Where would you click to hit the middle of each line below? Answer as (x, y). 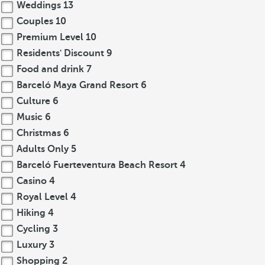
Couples (35, 21)
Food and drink (50, 69)
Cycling (33, 229)
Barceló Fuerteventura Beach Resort (97, 165)
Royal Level (42, 197)
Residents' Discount (60, 53)
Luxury (32, 245)
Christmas (39, 133)
